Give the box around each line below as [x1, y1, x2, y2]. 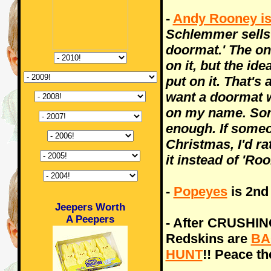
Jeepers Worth [55, 201, 125, 213]
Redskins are [165, 231, 251, 246]
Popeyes [173, 184, 227, 199]
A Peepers [66, 213, 114, 225]
